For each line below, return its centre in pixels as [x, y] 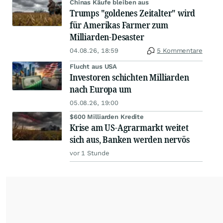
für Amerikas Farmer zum [119, 25]
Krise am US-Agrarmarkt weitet [129, 128]
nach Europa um [101, 89]
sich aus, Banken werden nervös [130, 140]
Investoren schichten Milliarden [129, 77]
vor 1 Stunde [90, 153]
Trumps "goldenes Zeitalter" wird [133, 13]
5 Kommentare [180, 51]
